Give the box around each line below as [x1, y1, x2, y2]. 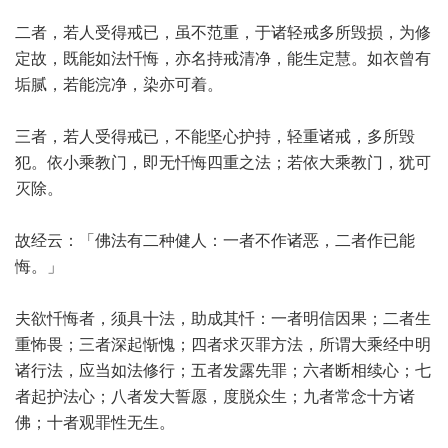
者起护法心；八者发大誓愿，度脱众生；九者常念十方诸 [15, 388, 415, 405]
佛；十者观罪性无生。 [15, 414, 175, 431]
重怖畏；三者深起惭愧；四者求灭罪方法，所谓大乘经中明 [15, 336, 431, 353]
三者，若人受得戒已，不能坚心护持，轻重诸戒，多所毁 [15, 128, 415, 145]
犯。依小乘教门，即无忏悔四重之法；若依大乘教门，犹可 [15, 154, 431, 171]
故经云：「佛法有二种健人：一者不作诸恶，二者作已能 [15, 232, 415, 249]
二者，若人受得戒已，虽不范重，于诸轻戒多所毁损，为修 [15, 24, 431, 41]
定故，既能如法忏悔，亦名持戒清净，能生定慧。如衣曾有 [15, 50, 431, 67]
